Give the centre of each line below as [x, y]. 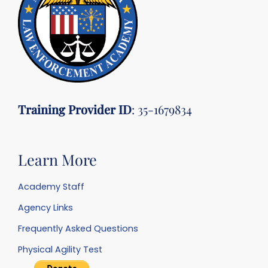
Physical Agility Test [60, 250]
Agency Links [45, 208]
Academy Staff [51, 187]
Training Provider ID [75, 109]
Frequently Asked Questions [78, 229]
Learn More [57, 159]
